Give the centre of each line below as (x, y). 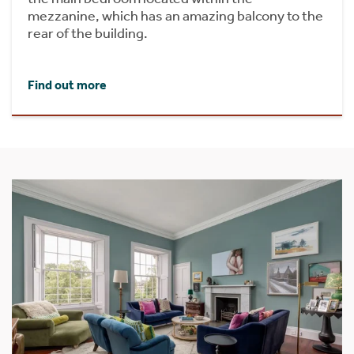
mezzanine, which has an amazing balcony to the (175, 16)
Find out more (67, 85)
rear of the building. (88, 34)
